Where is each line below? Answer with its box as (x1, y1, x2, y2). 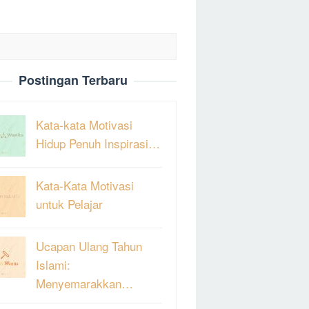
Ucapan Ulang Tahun (36, 237, 142, 255)
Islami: (36, 255, 70, 273)
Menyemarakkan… (36, 274, 133, 292)
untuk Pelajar (36, 195, 103, 212)
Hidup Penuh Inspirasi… (36, 134, 160, 152)
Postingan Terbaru (19, 70, 128, 89)
